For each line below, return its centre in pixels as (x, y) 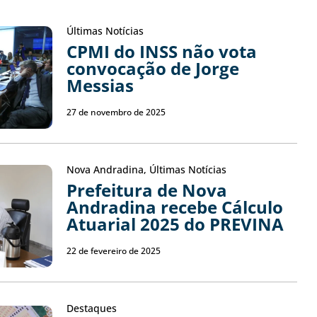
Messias (100, 85)
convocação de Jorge (152, 68)
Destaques (91, 308)
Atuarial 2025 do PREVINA (175, 224)
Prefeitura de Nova (146, 190)
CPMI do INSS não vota (161, 51)
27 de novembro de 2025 (116, 112)
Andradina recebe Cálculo (174, 207)
